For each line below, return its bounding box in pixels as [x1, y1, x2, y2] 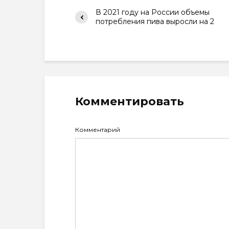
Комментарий [75, 126, 120, 133]
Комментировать [75, 95, 184, 108]
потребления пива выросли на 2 [96, 17, 214, 26]
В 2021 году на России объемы [96, 8, 210, 17]
